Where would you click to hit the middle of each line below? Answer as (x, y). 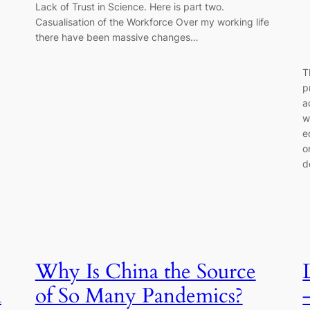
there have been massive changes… (117, 37)
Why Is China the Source (145, 272)
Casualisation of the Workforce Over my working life (152, 21)
